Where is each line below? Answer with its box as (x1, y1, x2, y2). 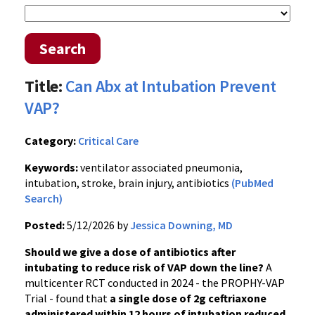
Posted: (25, 218, 65, 232)
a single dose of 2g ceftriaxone (110, 291, 266, 305)
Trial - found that (25, 291, 110, 305)
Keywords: (25, 160, 78, 174)
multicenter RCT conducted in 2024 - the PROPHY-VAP (25, 276, 285, 290)
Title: (25, 75, 63, 97)
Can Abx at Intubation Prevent (65, 75, 276, 97)
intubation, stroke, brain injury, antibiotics (25, 176, 231, 190)
